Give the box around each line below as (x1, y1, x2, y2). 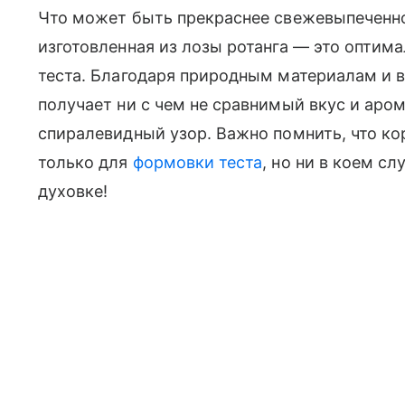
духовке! (38, 182, 108, 201)
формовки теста (132, 153, 263, 172)
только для (38, 153, 133, 172)
